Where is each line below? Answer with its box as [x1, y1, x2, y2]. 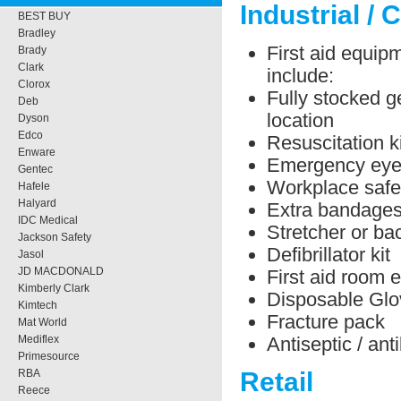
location [267, 108, 334, 132]
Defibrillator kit [267, 243, 390, 266]
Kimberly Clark [18, 282, 90, 294]
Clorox [18, 78, 50, 90]
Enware [18, 146, 55, 158]
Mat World [18, 316, 67, 328]
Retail [240, 367, 313, 397]
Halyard [18, 197, 56, 209]
